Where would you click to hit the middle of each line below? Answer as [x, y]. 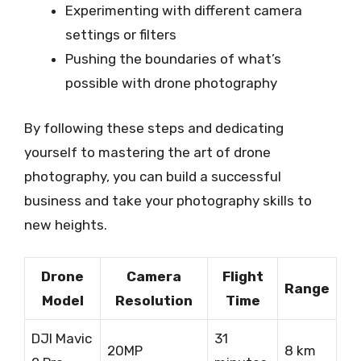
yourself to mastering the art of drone [147, 152]
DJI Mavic [62, 338]
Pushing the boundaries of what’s [173, 59]
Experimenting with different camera [184, 10]
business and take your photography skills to [168, 200]
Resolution [154, 301]
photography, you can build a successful [153, 176]
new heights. [66, 224]
